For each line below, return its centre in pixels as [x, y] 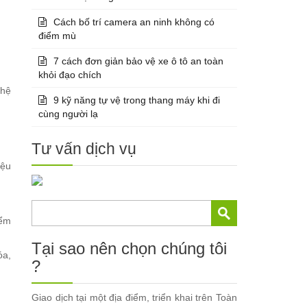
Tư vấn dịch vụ [84, 148]
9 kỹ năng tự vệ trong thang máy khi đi [137, 100]
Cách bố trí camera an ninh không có [134, 22]
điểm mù [58, 35]
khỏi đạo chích [70, 74]
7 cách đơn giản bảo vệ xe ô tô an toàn [139, 61]
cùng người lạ [69, 113]
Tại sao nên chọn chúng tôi [130, 248]
